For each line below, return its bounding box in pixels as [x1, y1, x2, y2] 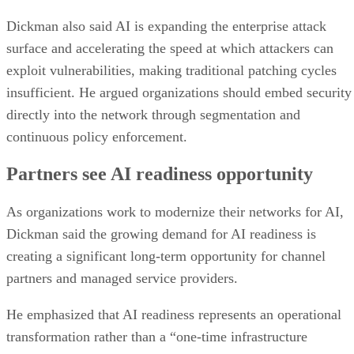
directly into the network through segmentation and [6, 106, 300, 122]
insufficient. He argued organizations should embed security [6, 84, 352, 100]
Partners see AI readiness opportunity [6, 164, 313, 185]
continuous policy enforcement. [6, 128, 187, 145]
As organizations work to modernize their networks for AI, [6, 204, 344, 220]
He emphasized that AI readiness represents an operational [6, 307, 341, 323]
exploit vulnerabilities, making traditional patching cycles [6, 62, 337, 78]
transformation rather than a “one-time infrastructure [6, 329, 307, 345]
